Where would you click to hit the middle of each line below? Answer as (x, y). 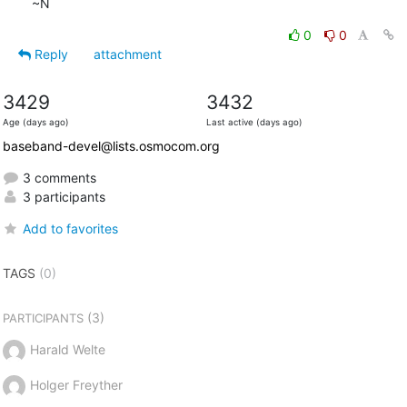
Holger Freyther (76, 384)
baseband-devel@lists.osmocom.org (111, 145)
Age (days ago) (35, 122)
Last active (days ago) (254, 122)
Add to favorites (70, 228)
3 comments (57, 177)
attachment (127, 54)
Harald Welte (67, 349)
